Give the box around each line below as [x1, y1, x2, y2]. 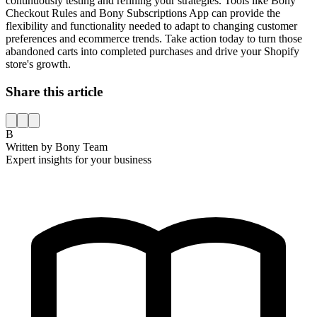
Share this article [6, 84, 103, 100]
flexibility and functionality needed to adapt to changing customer [6, 20, 297, 33]
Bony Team [55, 140, 108, 153]
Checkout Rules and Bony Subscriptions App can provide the [6, 7, 280, 20]
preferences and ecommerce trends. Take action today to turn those [6, 33, 302, 45]
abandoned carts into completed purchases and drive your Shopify [6, 45, 299, 58]
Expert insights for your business [6, 153, 151, 166]
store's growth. [6, 58, 71, 71]
